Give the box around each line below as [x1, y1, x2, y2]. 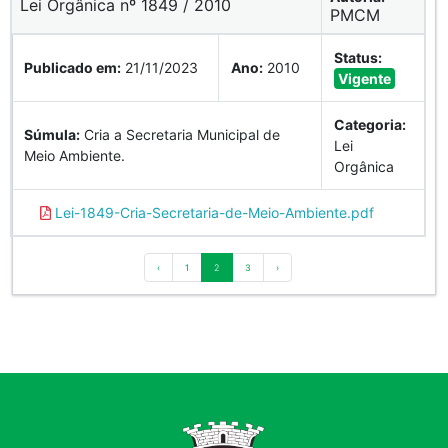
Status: [334, 48, 382, 66]
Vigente [338, 69, 391, 87]
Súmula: [24, 125, 80, 143]
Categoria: [334, 115, 406, 133]
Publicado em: [24, 58, 121, 76]
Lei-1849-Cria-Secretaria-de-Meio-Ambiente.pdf [50, 203, 374, 221]
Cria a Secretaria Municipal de [80, 125, 280, 143]
